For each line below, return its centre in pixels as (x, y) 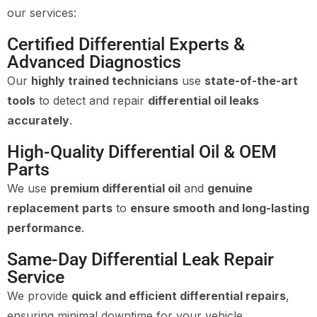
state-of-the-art (251, 80)
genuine (230, 188)
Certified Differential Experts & (126, 44)
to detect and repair (92, 100)
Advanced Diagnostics (94, 62)
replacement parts (60, 208)
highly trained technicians (105, 80)
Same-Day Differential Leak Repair (140, 259)
